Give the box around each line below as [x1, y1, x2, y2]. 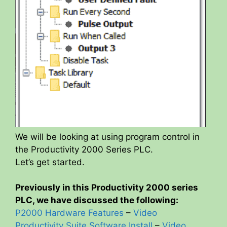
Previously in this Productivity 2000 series [15, 182, 198, 193]
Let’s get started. [15, 157, 85, 167]
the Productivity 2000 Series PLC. [15, 144, 153, 155]
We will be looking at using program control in [15, 131, 200, 142]
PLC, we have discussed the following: [15, 195, 178, 206]
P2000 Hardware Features [15, 208, 124, 218]
